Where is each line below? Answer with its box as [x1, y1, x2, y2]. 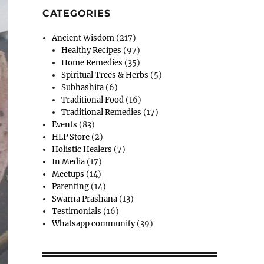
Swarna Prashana [52, 193, 118, 204]
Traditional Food [61, 94, 124, 105]
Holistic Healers [52, 144, 113, 154]
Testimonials [52, 206, 102, 216]
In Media [52, 156, 85, 167]
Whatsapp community [52, 218, 136, 229]
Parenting [52, 181, 90, 192]
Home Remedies [61, 57, 123, 68]
